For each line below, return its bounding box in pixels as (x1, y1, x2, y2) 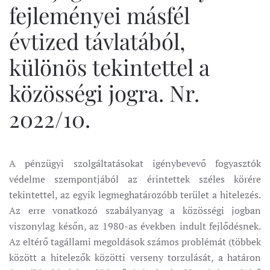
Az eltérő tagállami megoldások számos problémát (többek (9, 235, 261, 248)
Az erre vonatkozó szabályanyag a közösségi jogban (9, 204, 261, 217)
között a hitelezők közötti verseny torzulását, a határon (9, 251, 261, 264)
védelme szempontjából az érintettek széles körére (9, 172, 261, 186)
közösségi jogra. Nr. (9, 78, 199, 107)
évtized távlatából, (9, 26, 186, 55)
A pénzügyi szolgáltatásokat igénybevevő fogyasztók (9, 157, 261, 170)
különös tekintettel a (9, 52, 210, 81)
